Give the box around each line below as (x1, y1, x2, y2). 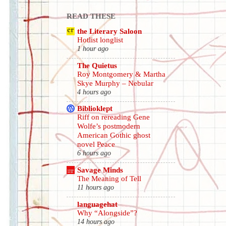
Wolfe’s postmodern (77, 122, 140, 131)
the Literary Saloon (77, 27, 142, 36)
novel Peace (77, 140, 115, 149)
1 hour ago (77, 45, 108, 53)
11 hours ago (77, 184, 114, 192)
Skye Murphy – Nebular (77, 79, 153, 87)
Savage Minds (77, 165, 123, 175)
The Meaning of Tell (77, 175, 141, 183)
